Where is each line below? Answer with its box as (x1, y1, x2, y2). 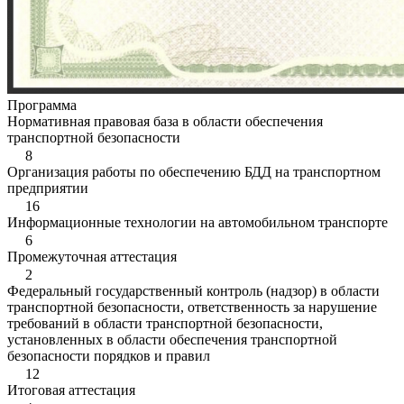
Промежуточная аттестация (7, 249, 177, 264)
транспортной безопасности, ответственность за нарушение (7, 299, 377, 315)
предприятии (7, 180, 88, 196)
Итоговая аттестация (7, 382, 135, 398)
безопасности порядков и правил (7, 348, 210, 363)
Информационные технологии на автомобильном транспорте (7, 215, 388, 230)
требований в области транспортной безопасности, (7, 316, 323, 331)
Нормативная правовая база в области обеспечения (7, 114, 323, 129)
